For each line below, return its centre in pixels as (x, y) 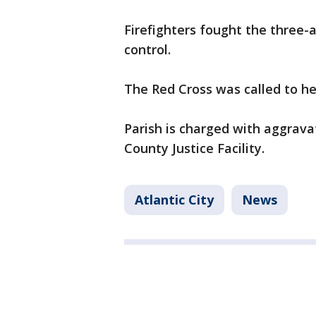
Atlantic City (174, 200)
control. (147, 50)
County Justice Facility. (194, 148)
